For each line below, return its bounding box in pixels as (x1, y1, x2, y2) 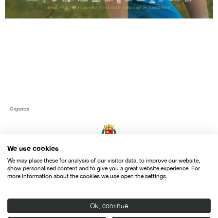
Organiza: (10, 106, 31, 112)
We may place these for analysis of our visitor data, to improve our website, (7, 157, 200, 164)
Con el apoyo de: (10, 179, 47, 185)
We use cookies (7, 145, 59, 152)
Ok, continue (90, 202, 128, 210)
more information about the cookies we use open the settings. (7, 173, 167, 180)
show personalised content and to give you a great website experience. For (7, 165, 200, 172)
